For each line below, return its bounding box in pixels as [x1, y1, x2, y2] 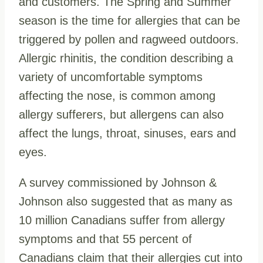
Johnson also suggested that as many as [19, 194, 232, 208]
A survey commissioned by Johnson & [19, 176, 217, 189]
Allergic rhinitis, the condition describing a [19, 51, 233, 65]
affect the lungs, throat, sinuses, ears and [19, 126, 236, 140]
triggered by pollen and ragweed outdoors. [19, 32, 239, 46]
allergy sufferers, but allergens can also [19, 107, 224, 121]
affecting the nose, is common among [19, 89, 215, 102]
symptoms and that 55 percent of [19, 232, 192, 245]
